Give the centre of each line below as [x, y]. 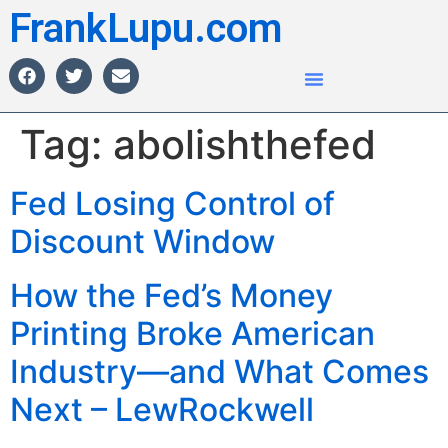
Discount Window [142, 241]
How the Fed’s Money [171, 295]
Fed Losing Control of [172, 203]
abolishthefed [244, 144]
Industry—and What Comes [219, 371]
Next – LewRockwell [162, 409]
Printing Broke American [192, 333]
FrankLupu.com [145, 28]
